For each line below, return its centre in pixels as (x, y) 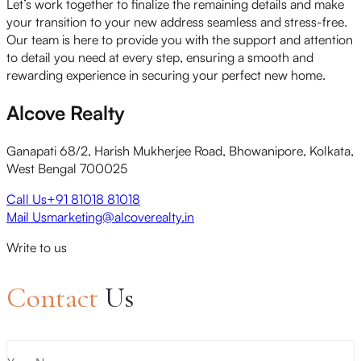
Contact (56, 298)
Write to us (37, 248)
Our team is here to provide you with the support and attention (180, 40)
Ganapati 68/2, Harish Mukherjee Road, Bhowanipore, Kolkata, (180, 151)
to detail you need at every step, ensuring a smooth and (160, 58)
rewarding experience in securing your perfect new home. (166, 75)
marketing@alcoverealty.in (120, 217)
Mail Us (27, 217)
